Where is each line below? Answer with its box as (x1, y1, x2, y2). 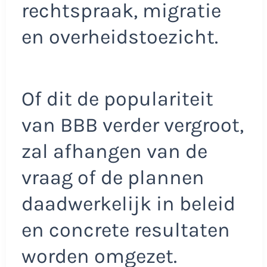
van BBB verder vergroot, (21, 113, 244, 137)
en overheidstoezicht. (21, 25, 218, 49)
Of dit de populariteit (21, 86, 213, 111)
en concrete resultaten (21, 218, 230, 242)
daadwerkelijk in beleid (21, 191, 235, 216)
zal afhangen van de (21, 139, 207, 163)
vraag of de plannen (21, 165, 204, 190)
